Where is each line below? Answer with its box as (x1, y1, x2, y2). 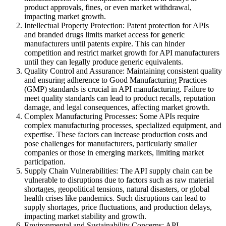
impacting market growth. (24, 12, 106, 21)
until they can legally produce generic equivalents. (24, 58, 183, 67)
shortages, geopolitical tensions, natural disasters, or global (24, 185, 209, 194)
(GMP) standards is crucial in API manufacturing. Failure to (24, 85, 214, 94)
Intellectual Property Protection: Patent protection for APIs (24, 21, 209, 30)
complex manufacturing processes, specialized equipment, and (24, 121, 221, 130)
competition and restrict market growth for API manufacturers (24, 48, 219, 58)
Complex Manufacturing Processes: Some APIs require (24, 112, 199, 121)
